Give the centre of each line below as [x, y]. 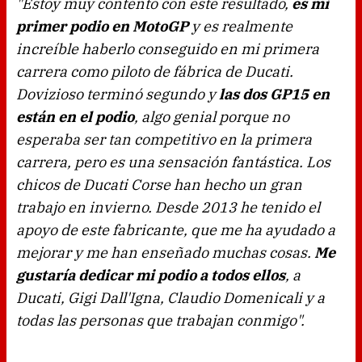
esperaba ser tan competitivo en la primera [164, 140]
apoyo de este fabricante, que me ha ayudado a [176, 230]
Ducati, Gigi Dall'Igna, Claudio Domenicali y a [170, 298]
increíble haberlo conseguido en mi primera [168, 49]
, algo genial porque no [212, 117]
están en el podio [75, 117]
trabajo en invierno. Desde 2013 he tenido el [168, 208]
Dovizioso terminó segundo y [118, 95]
